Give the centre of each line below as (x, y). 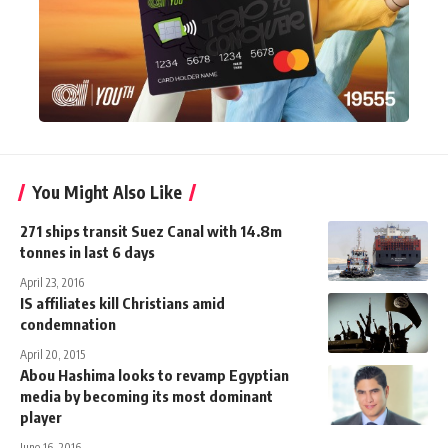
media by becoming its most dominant (146, 395)
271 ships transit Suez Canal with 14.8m (151, 230)
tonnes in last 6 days (87, 251)
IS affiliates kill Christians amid (122, 302)
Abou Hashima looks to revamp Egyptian (154, 374)
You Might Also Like (107, 191)
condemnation (68, 323)
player (41, 416)
